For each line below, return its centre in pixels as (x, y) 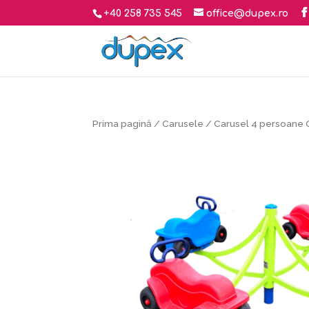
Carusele (183, 123)
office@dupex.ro (248, 13)
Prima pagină (122, 123)
